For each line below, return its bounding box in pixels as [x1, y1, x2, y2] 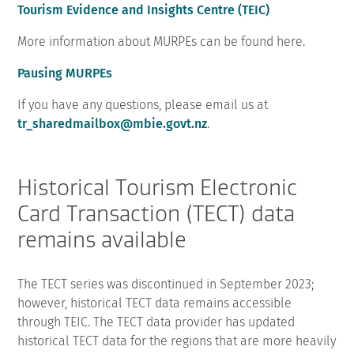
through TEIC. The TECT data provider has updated [17, 314, 296, 330]
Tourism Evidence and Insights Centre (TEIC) [17, 2, 270, 17]
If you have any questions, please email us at [17, 96, 269, 112]
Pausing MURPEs [17, 65, 113, 81]
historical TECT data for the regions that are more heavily [17, 333, 337, 348]
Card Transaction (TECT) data [17, 199, 296, 227]
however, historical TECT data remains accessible [17, 295, 292, 311]
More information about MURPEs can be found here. [17, 33, 306, 49]
